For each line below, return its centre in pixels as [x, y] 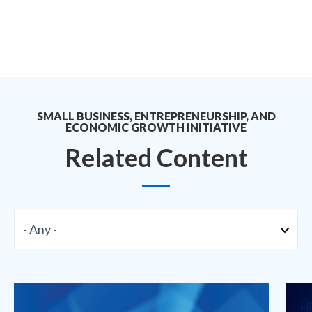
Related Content [156, 157]
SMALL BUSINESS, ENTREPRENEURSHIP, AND [156, 116]
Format [34, 218]
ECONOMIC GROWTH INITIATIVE [156, 127]
